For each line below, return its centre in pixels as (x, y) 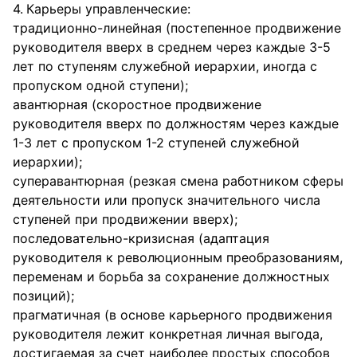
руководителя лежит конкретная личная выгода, (168, 334)
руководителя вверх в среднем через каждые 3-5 (172, 47)
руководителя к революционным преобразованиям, (178, 257)
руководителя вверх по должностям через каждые (176, 124)
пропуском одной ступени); (100, 85)
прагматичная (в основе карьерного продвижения (173, 315)
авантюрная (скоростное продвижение (137, 104)
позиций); (43, 296)
